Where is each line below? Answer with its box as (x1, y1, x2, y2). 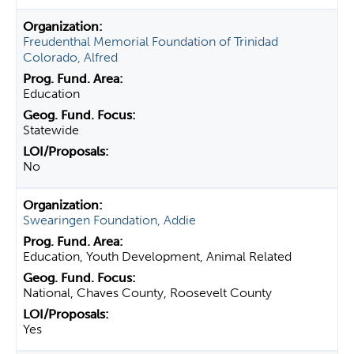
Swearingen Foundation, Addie (23, 213, 196, 228)
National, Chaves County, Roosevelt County (23, 285, 272, 300)
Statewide (23, 122, 79, 137)
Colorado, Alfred (23, 50, 118, 65)
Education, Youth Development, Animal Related (23, 249, 292, 264)
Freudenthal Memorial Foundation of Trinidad (23, 34, 278, 49)
